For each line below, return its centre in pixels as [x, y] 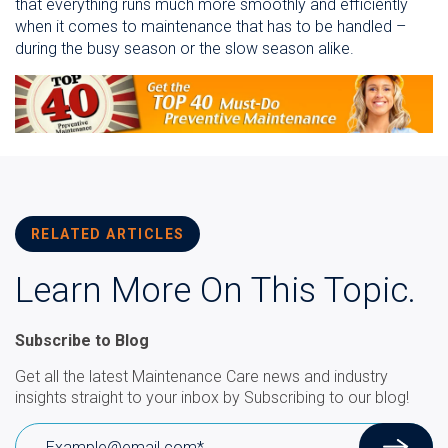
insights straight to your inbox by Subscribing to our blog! [212, 398]
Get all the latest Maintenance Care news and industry [201, 377]
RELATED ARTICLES [108, 234]
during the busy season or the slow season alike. [184, 48]
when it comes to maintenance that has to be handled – [210, 26]
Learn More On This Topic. [215, 291]
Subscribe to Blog [82, 341]
